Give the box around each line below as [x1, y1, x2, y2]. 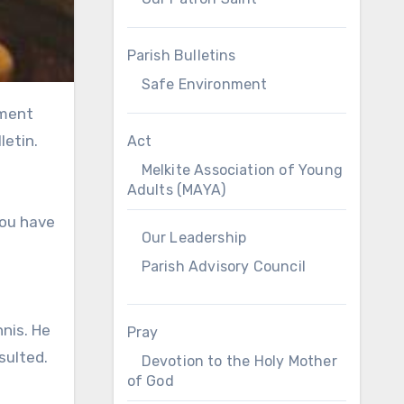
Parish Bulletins [126, 47, 236, 64]
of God [126, 372, 174, 390]
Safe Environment [141, 76, 268, 93]
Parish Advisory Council [141, 258, 307, 275]
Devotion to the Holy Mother [141, 353, 337, 370]
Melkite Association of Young [141, 161, 344, 179]
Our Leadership [141, 229, 247, 246]
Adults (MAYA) [126, 181, 226, 198]
